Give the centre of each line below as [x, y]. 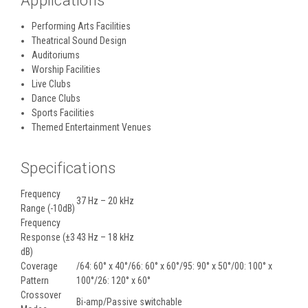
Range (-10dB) [48, 208]
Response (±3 [48, 237]
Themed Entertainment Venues [92, 127]
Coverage [39, 266]
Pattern [35, 280]
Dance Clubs [56, 98]
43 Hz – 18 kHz [105, 237]
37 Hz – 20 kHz [105, 200]
